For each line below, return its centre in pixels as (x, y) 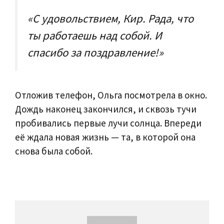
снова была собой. (54, 151)
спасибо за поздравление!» (95, 52)
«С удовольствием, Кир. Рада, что (110, 18)
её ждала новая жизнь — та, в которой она (105, 137)
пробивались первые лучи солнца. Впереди (108, 123)
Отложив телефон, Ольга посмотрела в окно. (111, 95)
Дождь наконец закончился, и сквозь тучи (106, 109)
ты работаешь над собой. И (95, 35)
